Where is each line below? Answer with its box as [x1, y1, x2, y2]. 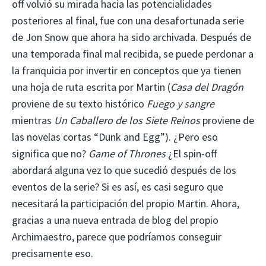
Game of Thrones [88, 146, 168, 160]
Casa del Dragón [170, 80, 243, 94]
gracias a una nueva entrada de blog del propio [12, 213, 218, 227]
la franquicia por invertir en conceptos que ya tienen [12, 63, 241, 77]
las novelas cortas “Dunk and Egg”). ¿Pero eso [12, 129, 218, 144]
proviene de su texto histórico [12, 96, 147, 110]
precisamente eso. [12, 246, 93, 260]
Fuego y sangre [147, 96, 214, 110]
